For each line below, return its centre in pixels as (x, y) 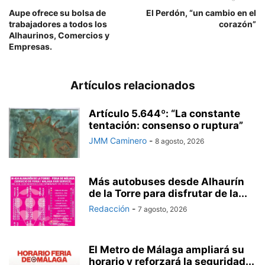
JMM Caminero (118, 140)
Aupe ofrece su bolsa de (57, 12)
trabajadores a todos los (58, 24)
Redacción (109, 208)
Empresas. (30, 46)
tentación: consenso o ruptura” (166, 125)
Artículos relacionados (132, 85)
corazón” (237, 24)
